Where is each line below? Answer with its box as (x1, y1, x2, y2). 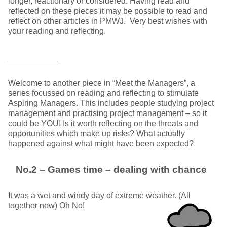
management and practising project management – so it (8, 109, 207, 118)
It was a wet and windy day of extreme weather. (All (8, 191, 191, 200)
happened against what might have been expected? (8, 139, 194, 148)
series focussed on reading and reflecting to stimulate (8, 89, 199, 97)
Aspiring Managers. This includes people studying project (8, 99, 214, 107)
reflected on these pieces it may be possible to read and (8, 7, 207, 15)
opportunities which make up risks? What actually (8, 129, 185, 138)
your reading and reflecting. (8, 27, 106, 35)
